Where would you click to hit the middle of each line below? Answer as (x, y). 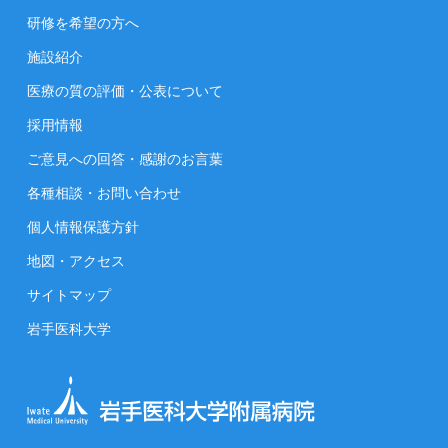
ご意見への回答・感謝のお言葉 (125, 159)
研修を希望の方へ (83, 23)
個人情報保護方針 (83, 227)
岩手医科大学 (69, 329)
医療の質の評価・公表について (125, 91)
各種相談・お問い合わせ (104, 193)
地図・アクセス (76, 261)
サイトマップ (69, 295)
